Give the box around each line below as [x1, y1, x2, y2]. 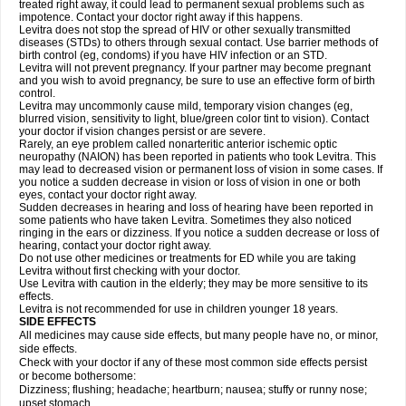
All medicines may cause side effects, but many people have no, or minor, [19, 329, 378, 342]
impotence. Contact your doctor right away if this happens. [19, 11, 303, 24]
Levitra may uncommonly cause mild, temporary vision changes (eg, [19, 100, 353, 112]
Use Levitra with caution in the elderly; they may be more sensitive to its [19, 277, 368, 290]
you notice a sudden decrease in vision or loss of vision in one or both [19, 176, 361, 188]
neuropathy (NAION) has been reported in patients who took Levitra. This [19, 150, 376, 163]
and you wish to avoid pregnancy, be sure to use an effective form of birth [19, 74, 375, 87]
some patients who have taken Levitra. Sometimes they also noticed [19, 214, 352, 227]
